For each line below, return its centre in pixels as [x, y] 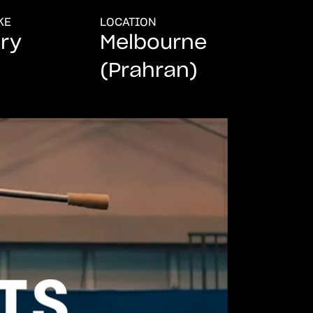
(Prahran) [148, 71]
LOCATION [128, 22]
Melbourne [153, 43]
